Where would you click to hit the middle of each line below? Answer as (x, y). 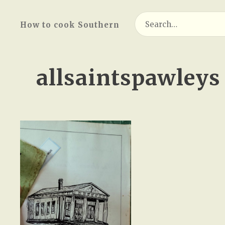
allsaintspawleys (128, 78)
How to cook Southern (70, 25)
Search (147, 16)
